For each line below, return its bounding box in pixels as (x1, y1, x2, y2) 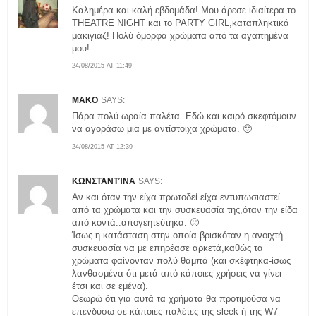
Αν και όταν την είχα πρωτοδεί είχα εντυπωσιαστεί (72, 191, 280, 202)
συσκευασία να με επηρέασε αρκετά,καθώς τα (72, 242, 263, 253)
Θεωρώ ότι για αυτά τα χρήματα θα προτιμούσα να (72, 293, 281, 304)
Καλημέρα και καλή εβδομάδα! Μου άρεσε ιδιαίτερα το (72, 4, 296, 16)
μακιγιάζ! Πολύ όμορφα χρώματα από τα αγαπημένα (72, 30, 288, 41)
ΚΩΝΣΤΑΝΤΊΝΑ (72, 176, 135, 186)
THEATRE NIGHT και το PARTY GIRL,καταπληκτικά (72, 17, 289, 28)
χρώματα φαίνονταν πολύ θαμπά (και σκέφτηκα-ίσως (72, 255, 291, 266)
